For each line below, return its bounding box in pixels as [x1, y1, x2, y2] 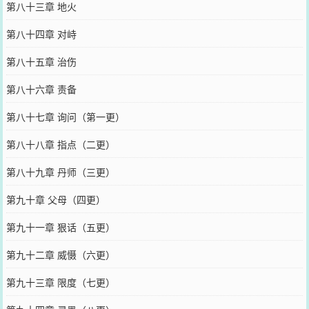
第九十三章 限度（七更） [6, 275, 115, 289]
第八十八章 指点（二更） [6, 137, 115, 151]
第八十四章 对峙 [6, 26, 77, 41]
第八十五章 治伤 [6, 54, 77, 68]
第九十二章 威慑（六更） [6, 247, 115, 261]
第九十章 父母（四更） [6, 192, 106, 206]
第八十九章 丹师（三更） [6, 164, 115, 179]
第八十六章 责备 [6, 81, 77, 96]
